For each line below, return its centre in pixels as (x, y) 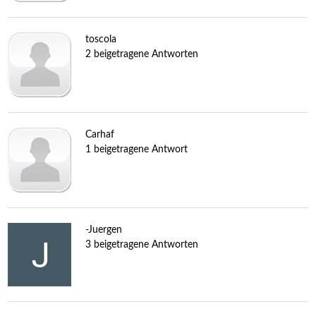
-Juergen (103, 230)
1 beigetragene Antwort (136, 149)
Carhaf (99, 134)
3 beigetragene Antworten (141, 244)
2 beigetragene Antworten (141, 54)
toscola (101, 39)
